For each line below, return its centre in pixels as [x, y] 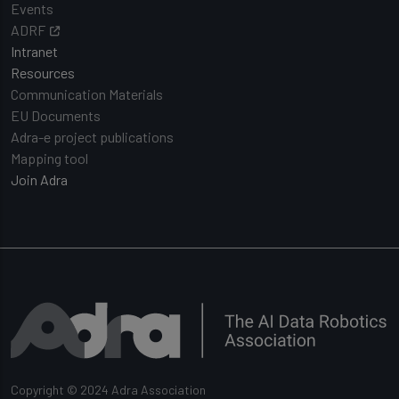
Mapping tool [49, 158]
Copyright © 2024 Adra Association [108, 389]
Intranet [34, 51]
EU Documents [56, 115]
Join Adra [39, 179]
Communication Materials [87, 94]
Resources [43, 73]
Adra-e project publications [92, 137]
